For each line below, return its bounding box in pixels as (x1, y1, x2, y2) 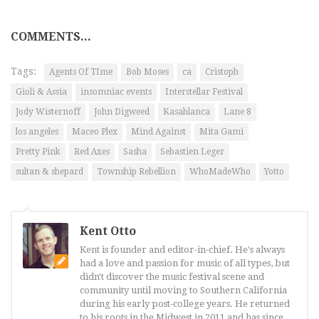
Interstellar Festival (165, 87, 243, 98)
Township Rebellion (97, 167, 176, 177)
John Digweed (94, 107, 150, 117)
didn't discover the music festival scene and (80, 271, 264, 283)
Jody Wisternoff (16, 107, 80, 117)
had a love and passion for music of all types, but (80, 258, 290, 269)
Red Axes (74, 147, 110, 157)
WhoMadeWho (189, 167, 251, 177)
